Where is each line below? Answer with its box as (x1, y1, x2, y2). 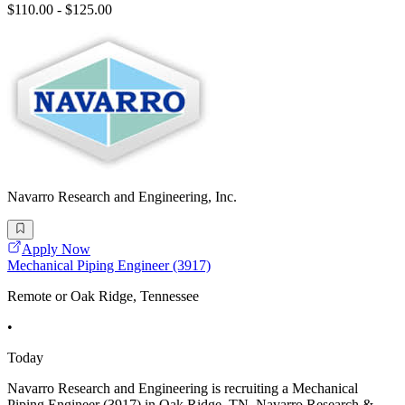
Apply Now (22, 241, 90, 258)
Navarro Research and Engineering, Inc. (7, 189, 237, 205)
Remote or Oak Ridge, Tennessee (7, 288, 199, 305)
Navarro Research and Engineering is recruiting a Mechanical (7, 381, 358, 397)
